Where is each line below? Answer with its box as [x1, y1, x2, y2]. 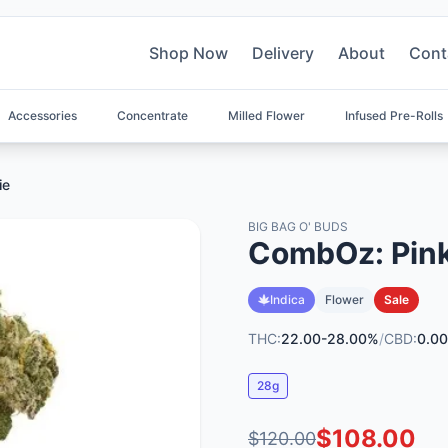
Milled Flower [228, 108, 305, 123]
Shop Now [149, 43, 228, 63]
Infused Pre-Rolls [345, 108, 443, 123]
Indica [270, 292, 305, 307]
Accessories [8, 108, 77, 123]
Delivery [252, 43, 314, 63]
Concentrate [117, 108, 188, 123]
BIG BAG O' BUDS [248, 219, 348, 234]
